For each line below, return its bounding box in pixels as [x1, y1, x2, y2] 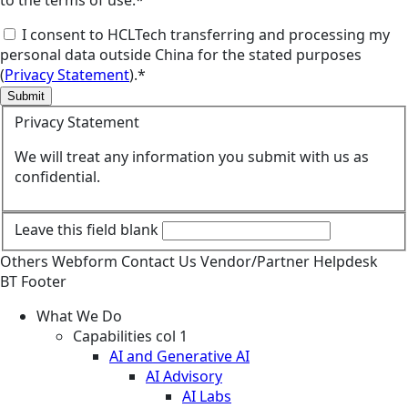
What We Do [36, 305, 122, 326]
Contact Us [121, 250, 200, 271]
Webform [52, 250, 121, 271]
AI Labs [182, 385, 231, 406]
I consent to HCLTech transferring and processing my [22, 24, 390, 45]
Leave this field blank [15, 219, 158, 240]
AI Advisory [146, 365, 222, 386]
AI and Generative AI [109, 345, 250, 366]
